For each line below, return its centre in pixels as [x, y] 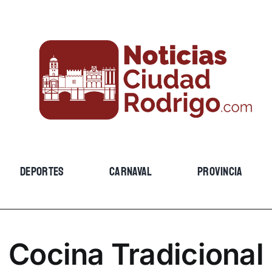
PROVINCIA [220, 172]
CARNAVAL [131, 172]
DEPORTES [42, 172]
